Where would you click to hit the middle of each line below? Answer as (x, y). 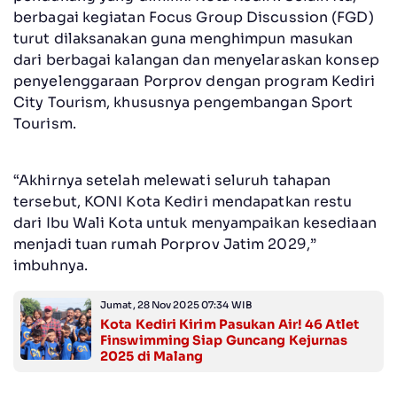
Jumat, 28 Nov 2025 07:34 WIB (176, 304)
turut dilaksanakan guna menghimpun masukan (183, 38)
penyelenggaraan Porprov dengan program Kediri (195, 81)
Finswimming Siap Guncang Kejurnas (224, 340)
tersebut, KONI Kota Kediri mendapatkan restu (183, 201)
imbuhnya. (51, 265)
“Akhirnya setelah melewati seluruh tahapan (172, 180)
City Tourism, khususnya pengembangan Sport (183, 102)
